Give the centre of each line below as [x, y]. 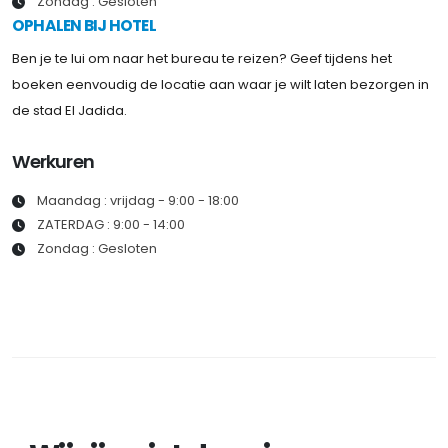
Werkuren [53, 161]
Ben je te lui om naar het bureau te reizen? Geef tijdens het [202, 58]
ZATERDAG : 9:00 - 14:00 [111, 224]
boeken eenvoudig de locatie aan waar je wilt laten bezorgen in [220, 84]
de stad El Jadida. [69, 110]
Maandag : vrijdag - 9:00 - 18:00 [138, 200]
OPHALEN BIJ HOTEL [84, 25]
